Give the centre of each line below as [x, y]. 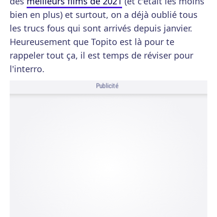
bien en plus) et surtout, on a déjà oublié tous [104, 15]
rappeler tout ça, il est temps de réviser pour [101, 55]
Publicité [107, 86]
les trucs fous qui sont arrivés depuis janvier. [101, 28]
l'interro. [27, 69]
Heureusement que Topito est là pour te [92, 42]
